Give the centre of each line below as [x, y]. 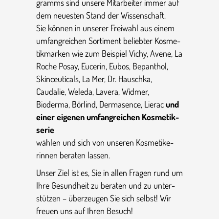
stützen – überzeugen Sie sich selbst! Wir [104, 198]
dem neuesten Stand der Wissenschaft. [101, 15]
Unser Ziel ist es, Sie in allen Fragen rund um [109, 173]
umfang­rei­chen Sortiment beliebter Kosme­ [108, 41]
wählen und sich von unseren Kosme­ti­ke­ [105, 142]
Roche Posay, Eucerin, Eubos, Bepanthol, [102, 66]
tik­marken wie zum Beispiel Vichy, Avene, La [109, 54]
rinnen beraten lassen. [73, 155]
